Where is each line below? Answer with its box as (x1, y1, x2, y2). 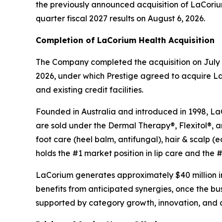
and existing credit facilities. (36, 85, 143, 95)
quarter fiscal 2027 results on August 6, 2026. (36, 13, 205, 24)
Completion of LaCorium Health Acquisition (36, 35, 215, 46)
